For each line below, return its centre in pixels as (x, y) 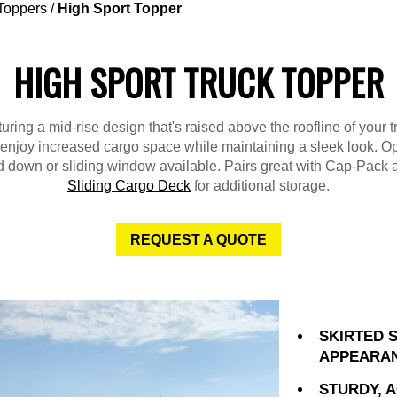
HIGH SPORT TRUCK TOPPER (198, 82)
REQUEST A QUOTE (198, 240)
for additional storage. (260, 186)
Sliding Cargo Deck (129, 186)
